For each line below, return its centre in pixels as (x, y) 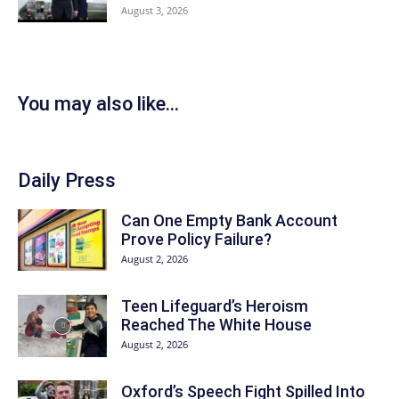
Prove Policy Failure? (196, 239)
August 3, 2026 (155, 10)
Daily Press (67, 180)
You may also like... (98, 104)
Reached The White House (216, 325)
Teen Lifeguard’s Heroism (215, 306)
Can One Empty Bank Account (229, 220)
